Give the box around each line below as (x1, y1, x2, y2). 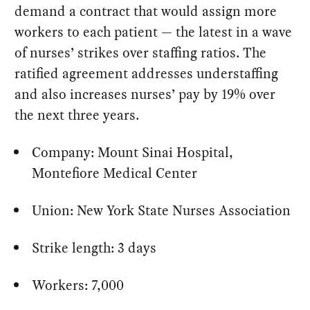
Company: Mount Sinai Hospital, (32, 142, 234, 162)
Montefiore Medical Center (32, 163, 198, 183)
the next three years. (15, 104, 140, 125)
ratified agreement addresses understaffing (15, 63, 279, 83)
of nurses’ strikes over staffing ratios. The (15, 42, 267, 62)
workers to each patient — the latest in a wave (15, 21, 293, 42)
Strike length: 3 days (32, 237, 157, 257)
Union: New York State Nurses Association (32, 200, 291, 220)
